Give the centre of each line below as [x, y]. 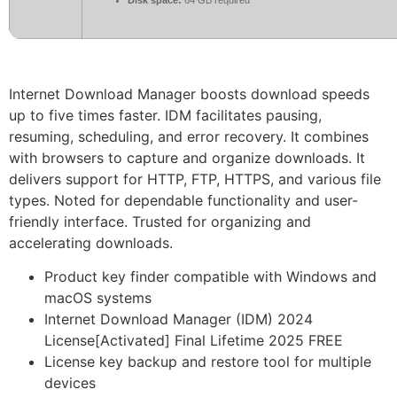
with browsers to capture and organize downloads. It [187, 158]
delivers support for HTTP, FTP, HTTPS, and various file [195, 179]
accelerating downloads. [91, 243]
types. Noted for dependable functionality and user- [183, 200]
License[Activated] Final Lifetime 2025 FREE [194, 341]
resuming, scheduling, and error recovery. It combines [189, 136]
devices [70, 383]
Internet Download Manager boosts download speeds [189, 94]
